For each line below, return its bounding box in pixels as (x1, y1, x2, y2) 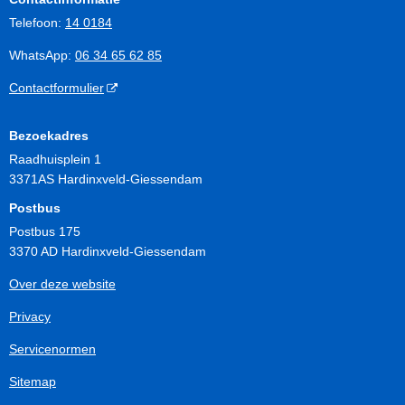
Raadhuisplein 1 (9, 151, 101, 166)
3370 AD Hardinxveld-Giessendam (9, 243, 206, 259)
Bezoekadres (9, 127, 89, 143)
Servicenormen (9, 341, 96, 356)
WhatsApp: (9, 47, 75, 62)
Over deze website (9, 276, 116, 291)
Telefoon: (9, 14, 65, 30)
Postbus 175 (9, 223, 80, 239)
